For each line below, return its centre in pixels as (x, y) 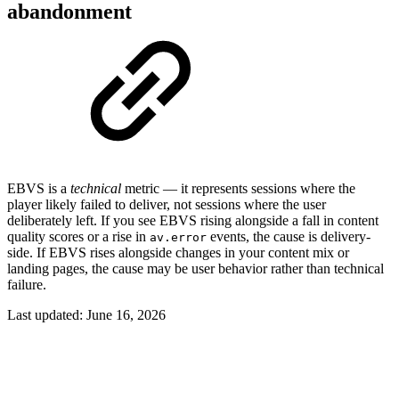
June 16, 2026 (126, 314)
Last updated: (47, 314)
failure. (27, 284)
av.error (178, 237)
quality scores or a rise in (78, 236)
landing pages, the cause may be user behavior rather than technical (195, 268)
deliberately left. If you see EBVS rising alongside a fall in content (193, 220)
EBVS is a (39, 188)
